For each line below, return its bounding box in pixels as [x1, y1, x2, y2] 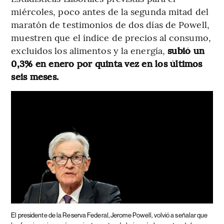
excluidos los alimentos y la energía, [11, 43, 168, 56]
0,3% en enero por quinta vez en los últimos [11, 56, 202, 69]
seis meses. [11, 69, 59, 82]
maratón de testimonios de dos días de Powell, [11, 17, 209, 30]
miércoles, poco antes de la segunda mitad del [11, 4, 208, 17]
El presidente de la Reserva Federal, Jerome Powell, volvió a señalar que [11, 211, 208, 219]
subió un [167, 43, 205, 56]
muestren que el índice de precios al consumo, [11, 30, 211, 43]
